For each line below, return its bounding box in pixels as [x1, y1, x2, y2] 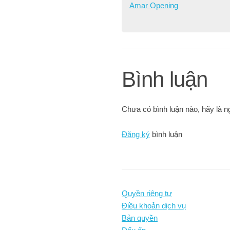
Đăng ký [122, 130, 150, 139]
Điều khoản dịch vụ [122, 201, 186, 210]
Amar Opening [129, 1, 178, 10]
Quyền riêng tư [122, 189, 172, 198]
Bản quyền [122, 214, 158, 222]
